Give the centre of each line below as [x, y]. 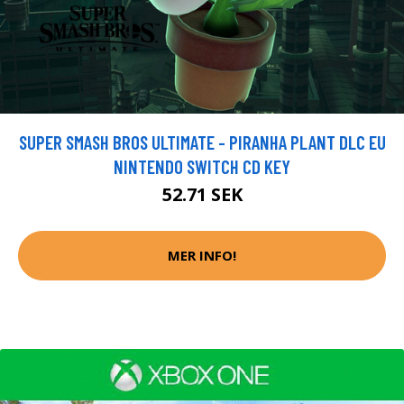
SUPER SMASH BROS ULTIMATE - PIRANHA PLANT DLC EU [202, 142]
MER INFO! [202, 256]
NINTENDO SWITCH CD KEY [202, 166]
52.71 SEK [202, 194]
